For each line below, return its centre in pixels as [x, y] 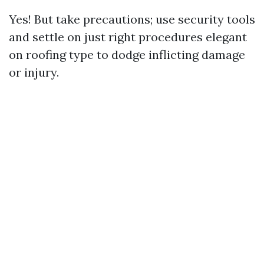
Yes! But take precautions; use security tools [132, 19]
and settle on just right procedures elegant [128, 37]
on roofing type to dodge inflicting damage [127, 55]
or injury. [34, 72]
